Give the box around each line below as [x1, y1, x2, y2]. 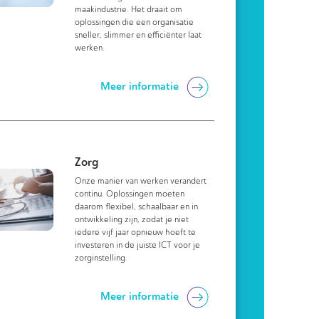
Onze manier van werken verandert [75, 176, 207, 186]
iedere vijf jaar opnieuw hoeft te [75, 227, 197, 237]
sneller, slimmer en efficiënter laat [75, 30, 202, 40]
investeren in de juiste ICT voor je [75, 240, 201, 250]
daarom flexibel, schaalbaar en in [75, 202, 199, 211]
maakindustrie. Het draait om [75, 4, 183, 14]
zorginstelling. [75, 253, 128, 263]
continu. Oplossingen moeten [75, 189, 185, 199]
